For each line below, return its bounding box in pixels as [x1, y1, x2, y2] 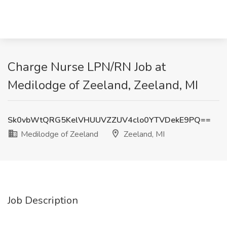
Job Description [8, 194, 78, 207]
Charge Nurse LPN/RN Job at [8, 59, 166, 75]
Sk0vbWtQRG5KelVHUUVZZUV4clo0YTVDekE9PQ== [8, 115, 211, 126]
